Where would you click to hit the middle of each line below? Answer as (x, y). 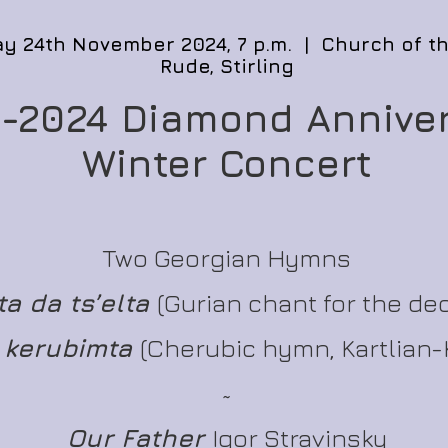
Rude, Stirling (227, 66)
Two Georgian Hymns (226, 257)
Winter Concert (226, 162)
